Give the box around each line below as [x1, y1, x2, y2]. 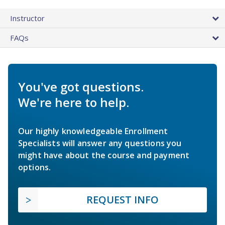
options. [18, 161, 51, 173]
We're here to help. [18, 93, 129, 110]
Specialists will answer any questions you [18, 137, 182, 149]
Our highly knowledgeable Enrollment [18, 125, 168, 137]
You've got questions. [18, 78, 144, 95]
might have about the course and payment [18, 149, 190, 161]
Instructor [10, 13, 45, 23]
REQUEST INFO [86, 192, 159, 206]
